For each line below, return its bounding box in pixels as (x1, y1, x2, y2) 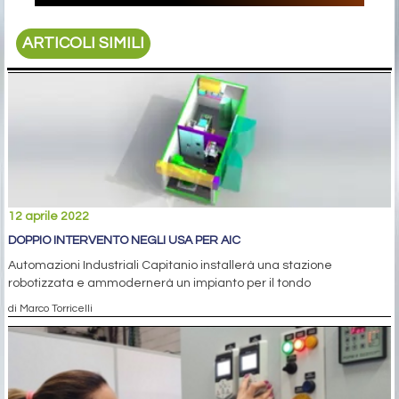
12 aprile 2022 (8, 210, 89, 224)
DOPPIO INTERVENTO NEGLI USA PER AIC (8, 234, 240, 248)
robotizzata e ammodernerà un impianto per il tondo (8, 277, 311, 290)
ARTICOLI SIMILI (22, 35, 145, 53)
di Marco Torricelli (8, 303, 93, 314)
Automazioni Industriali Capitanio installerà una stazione (8, 259, 332, 273)
